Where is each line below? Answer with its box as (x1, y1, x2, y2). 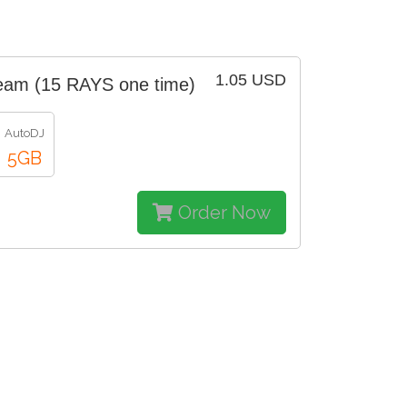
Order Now (174, 201, 271, 223)
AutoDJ (5, 125, 45, 140)
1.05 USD (215, 70, 286, 89)
